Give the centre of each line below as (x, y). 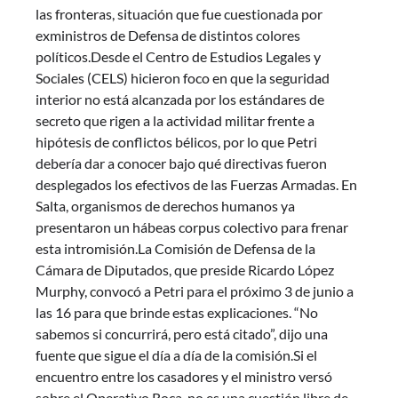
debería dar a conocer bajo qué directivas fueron (181, 163)
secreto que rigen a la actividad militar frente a (175, 121)
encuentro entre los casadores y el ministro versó (184, 377)
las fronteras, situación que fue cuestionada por (179, 14)
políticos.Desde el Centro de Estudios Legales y (178, 57)
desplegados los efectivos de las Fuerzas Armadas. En (196, 185)
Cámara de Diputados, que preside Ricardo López (185, 270)
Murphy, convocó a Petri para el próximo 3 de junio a (195, 291)
